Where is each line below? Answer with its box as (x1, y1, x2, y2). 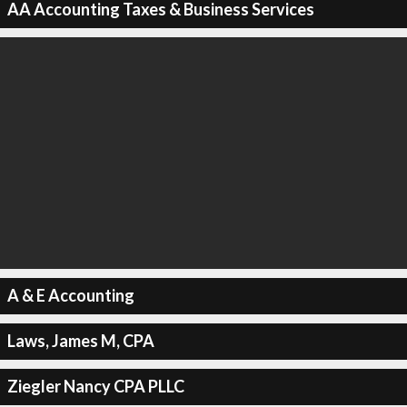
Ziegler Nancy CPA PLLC (6, 376, 184, 396)
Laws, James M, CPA (6, 331, 154, 351)
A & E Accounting (6, 285, 134, 305)
